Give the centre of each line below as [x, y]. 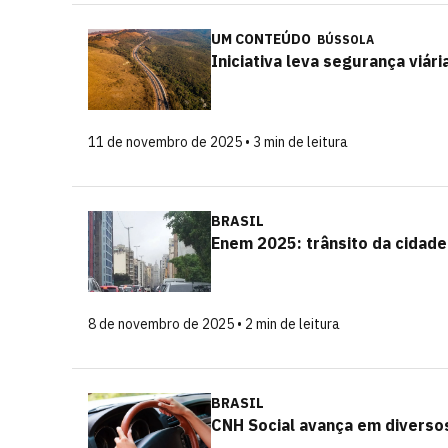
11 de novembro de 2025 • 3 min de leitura [218, 142]
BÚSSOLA [345, 39]
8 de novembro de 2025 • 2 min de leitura [214, 324]
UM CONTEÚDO [262, 39]
